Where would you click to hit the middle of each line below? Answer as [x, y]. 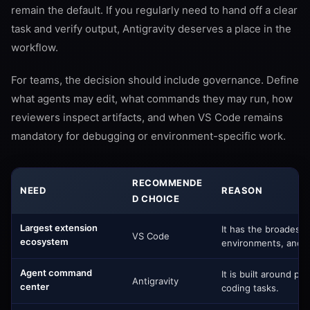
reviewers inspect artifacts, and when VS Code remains [147, 117]
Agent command [56, 273]
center [35, 286]
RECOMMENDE [167, 183]
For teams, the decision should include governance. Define [155, 80]
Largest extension [59, 228]
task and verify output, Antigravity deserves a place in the [151, 29]
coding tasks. [250, 288]
